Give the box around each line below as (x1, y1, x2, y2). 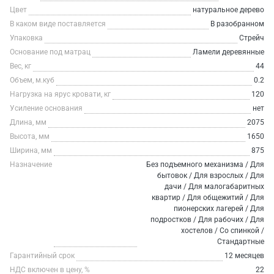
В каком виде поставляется (10, 20, 106, 28)
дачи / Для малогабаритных (165, 182, 264, 191)
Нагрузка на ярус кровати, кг (10, 90, 111, 98)
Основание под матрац (10, 48, 91, 56)
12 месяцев (224, 251, 264, 260)
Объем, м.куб (10, 76, 54, 84)
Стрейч (239, 34, 264, 42)
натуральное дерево (193, 6, 264, 14)
